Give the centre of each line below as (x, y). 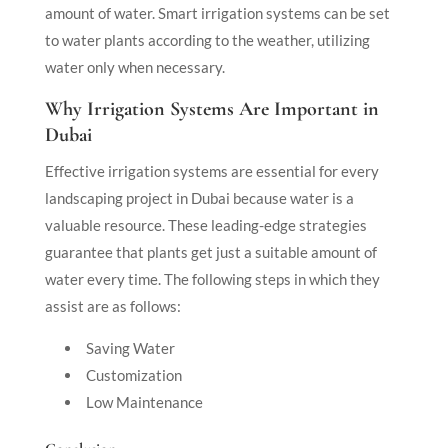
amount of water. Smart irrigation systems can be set (217, 12)
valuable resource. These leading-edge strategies (205, 224)
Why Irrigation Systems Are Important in (211, 108)
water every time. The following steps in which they (212, 278)
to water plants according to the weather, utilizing (207, 39)
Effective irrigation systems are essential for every (211, 170)
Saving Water (130, 347)
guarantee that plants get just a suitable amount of (210, 251)
